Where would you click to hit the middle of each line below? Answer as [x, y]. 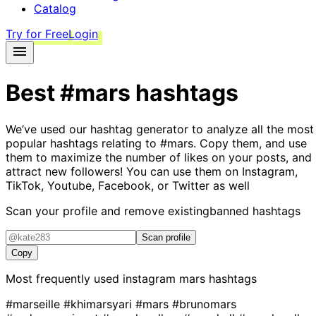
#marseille [35, 304]
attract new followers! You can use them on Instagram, [152, 171]
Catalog [55, 8]
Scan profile [166, 237]
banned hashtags [255, 211]
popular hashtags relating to [83, 143]
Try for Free [37, 34]
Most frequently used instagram [92, 278]
